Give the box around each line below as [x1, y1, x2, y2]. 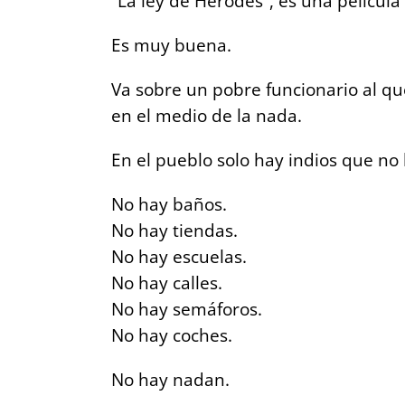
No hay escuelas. [111, 244, 247, 268]
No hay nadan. [111, 367, 230, 391]
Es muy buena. [111, 33, 231, 56]
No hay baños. [111, 192, 227, 215]
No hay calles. [111, 270, 222, 294]
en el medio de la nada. [111, 103, 302, 127]
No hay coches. [111, 323, 232, 346]
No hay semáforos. [111, 297, 262, 320]
